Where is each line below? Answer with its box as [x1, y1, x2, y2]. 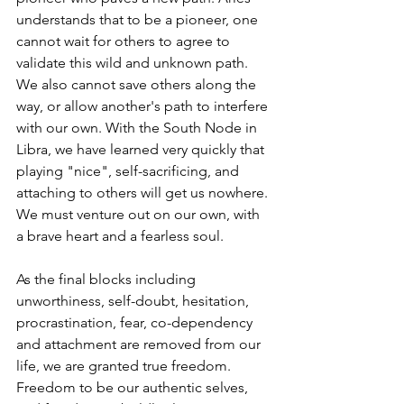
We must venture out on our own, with [16, 206, 263, 224]
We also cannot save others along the [16, 76, 260, 94]
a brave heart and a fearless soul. [16, 227, 227, 245]
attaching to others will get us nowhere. [16, 184, 271, 202]
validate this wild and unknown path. [16, 54, 252, 72]
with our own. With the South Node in [16, 119, 261, 137]
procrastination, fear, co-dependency [16, 314, 256, 332]
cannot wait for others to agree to [16, 32, 234, 50]
